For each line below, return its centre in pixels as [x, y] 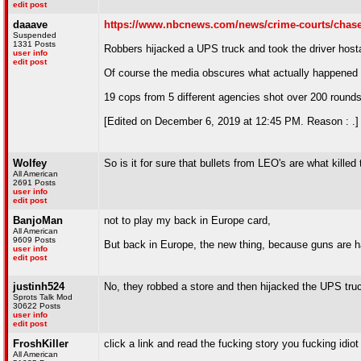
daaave [30, 25]
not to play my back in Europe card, [187, 220]
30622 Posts [37, 306]
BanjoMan [38, 220]
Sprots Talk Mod [43, 297]
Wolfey [30, 163]
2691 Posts [34, 183]
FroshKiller [41, 344]
